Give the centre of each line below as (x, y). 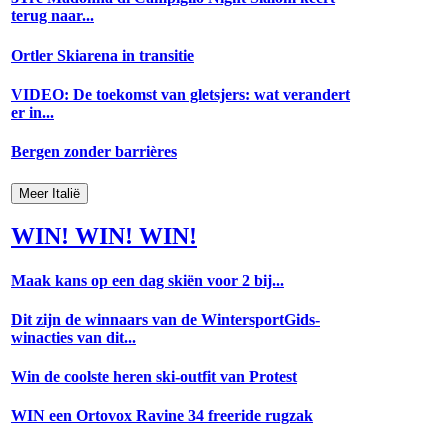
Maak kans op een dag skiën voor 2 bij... (147, 280)
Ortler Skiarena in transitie (102, 55)
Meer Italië (49, 193)
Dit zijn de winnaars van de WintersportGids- (165, 319)
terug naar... (52, 16)
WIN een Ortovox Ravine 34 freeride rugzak (162, 416)
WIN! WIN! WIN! (104, 236)
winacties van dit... (73, 337)
